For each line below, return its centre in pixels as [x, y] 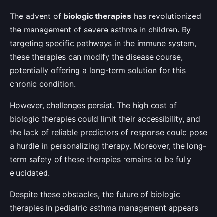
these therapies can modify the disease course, [96, 56]
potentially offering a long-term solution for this [98, 70]
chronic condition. [43, 84]
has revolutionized [166, 16]
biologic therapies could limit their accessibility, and [105, 118]
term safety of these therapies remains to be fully [101, 159]
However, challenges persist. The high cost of [93, 105]
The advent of [37, 16]
